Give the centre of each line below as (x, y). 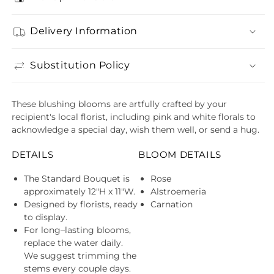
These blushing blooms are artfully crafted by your (119, 104)
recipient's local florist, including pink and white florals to (134, 117)
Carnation (172, 204)
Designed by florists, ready (81, 204)
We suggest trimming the (80, 255)
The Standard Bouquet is (77, 178)
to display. (46, 217)
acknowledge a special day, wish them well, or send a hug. (135, 129)
